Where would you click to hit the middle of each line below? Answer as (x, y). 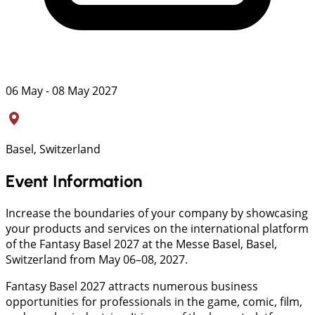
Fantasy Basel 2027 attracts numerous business (132, 286)
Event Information (74, 181)
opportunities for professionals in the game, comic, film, (154, 301)
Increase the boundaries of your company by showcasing (157, 213)
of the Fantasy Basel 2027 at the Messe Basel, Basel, (141, 244)
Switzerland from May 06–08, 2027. (97, 259)
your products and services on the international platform (157, 228)
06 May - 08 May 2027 (62, 91)
